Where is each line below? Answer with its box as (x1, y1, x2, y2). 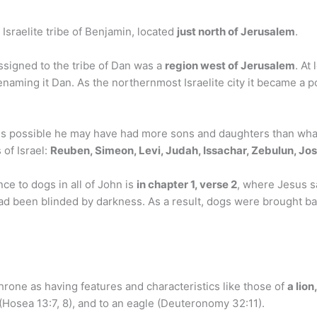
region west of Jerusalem (165, 59, 295, 72)
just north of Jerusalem (177, 25, 295, 38)
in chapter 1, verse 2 (137, 178, 237, 191)
